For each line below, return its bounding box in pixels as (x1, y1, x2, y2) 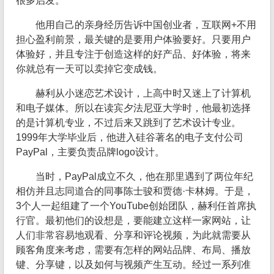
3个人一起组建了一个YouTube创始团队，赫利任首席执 (16, 201, 256, 212)
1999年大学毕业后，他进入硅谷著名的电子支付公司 (16, 132, 243, 143)
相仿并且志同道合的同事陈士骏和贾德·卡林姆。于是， (16, 186, 254, 197)
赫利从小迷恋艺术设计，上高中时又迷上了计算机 (35, 88, 251, 99)
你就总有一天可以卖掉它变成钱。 (16, 64, 163, 75)
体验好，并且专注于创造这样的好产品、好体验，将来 (16, 49, 251, 60)
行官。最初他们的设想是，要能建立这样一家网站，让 (16, 215, 251, 226)
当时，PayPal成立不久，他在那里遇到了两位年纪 (35, 171, 253, 182)
